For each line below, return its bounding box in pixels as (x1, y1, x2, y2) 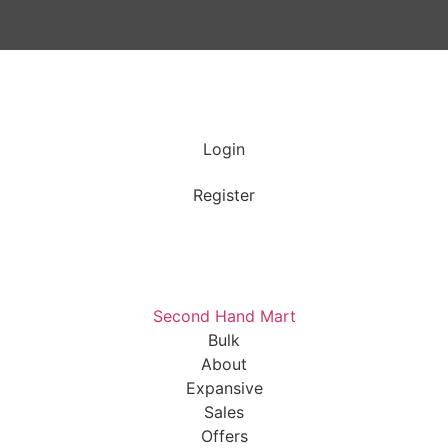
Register (193, 185, 255, 205)
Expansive (185, 378, 263, 399)
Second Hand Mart (152, 306, 296, 327)
